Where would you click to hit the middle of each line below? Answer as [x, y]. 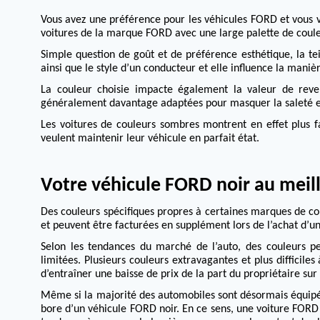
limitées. [62, 261]
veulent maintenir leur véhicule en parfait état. [150, 139]
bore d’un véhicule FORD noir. [112, 310]
